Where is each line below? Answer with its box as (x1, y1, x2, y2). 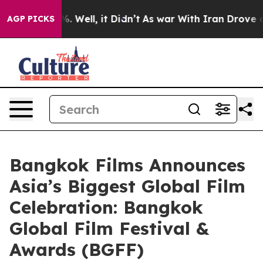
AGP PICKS (7, 14, 55, 24)
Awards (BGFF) (9, 238, 144, 261)
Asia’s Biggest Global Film (9, 175, 245, 197)
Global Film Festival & (9, 217, 209, 240)
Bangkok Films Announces (9, 154, 245, 176)
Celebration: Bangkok (9, 196, 203, 218)
